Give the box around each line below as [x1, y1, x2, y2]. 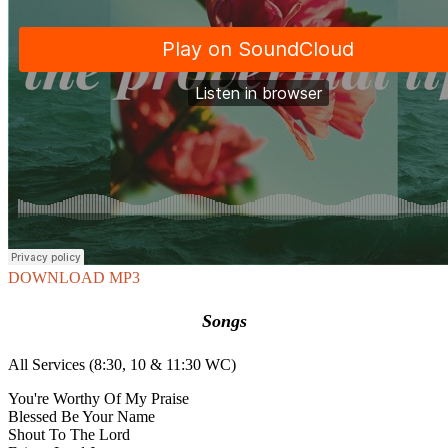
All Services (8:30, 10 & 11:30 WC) [8, 355, 236, 373]
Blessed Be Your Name [8, 407, 155, 425]
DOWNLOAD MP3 [8, 268, 140, 286]
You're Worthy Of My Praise [8, 389, 189, 407]
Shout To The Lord [8, 425, 130, 443]
